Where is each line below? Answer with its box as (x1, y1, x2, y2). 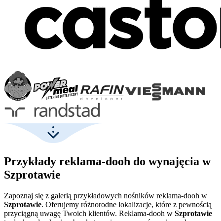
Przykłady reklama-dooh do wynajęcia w (4, 154, 211, 168)
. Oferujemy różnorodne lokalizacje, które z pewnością (41, 200, 212, 209)
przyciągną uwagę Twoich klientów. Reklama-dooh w (4, 209, 175, 218)
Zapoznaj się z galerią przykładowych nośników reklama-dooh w (4, 191, 207, 200)
